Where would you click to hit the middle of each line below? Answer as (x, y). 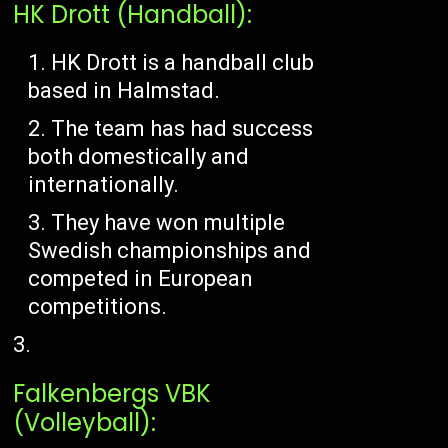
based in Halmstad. (124, 90)
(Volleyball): (85, 422)
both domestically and (139, 156)
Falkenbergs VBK (112, 393)
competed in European (141, 278)
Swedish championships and (170, 250)
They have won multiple (168, 222)
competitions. (98, 306)
